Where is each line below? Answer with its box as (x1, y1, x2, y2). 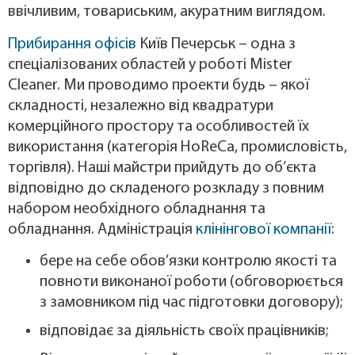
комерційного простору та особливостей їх (8, 118, 309, 135)
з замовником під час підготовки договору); (40, 295, 342, 311)
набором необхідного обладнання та (8, 200, 265, 217)
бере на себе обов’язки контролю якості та (40, 254, 337, 270)
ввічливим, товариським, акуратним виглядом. (8, 4, 326, 21)
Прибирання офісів (8, 36, 136, 52)
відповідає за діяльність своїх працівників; (40, 323, 328, 340)
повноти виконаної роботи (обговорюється (40, 274, 343, 291)
